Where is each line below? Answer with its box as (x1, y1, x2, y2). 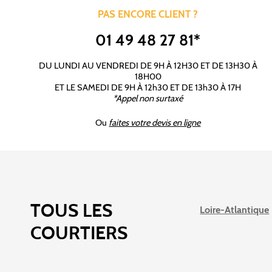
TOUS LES (30, 199, 112, 222)
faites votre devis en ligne (109, 117, 201, 128)
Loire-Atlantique (200, 203, 270, 216)
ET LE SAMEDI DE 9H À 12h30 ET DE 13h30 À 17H (55, 82, 242, 93)
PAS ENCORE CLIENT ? (98, 7, 199, 20)
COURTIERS (30, 221, 127, 244)
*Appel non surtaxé (113, 93, 183, 104)
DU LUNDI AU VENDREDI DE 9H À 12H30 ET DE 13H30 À (38, 60, 257, 72)
